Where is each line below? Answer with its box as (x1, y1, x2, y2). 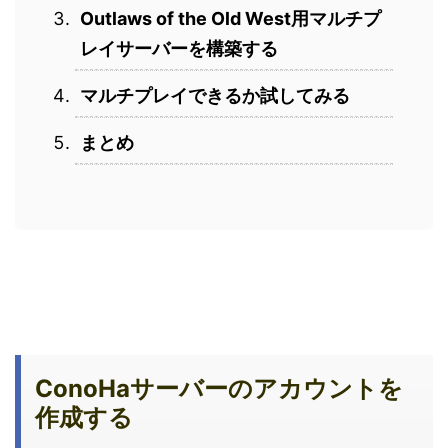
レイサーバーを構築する (80, 38, 278, 60)
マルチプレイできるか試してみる (80, 85, 350, 107)
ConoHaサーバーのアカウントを (35, 374, 403, 404)
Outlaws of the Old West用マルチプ (80, 8, 381, 30)
